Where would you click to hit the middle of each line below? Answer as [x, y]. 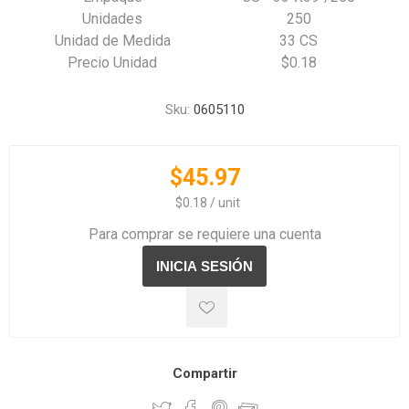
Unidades [112, 19]
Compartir [204, 373]
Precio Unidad [112, 63]
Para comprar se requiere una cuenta [204, 234]
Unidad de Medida [112, 41]
